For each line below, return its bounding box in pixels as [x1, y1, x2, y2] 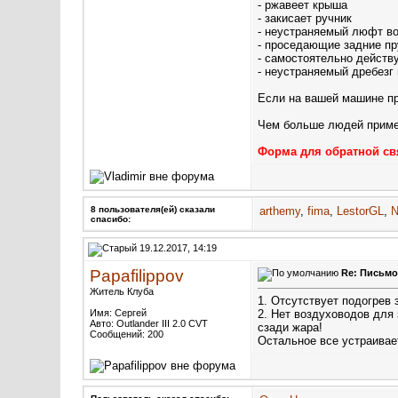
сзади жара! [258, 321, 322, 335]
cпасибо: [91, 214, 131, 224]
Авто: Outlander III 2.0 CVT [90, 318, 208, 329]
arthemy [259, 204, 300, 218]
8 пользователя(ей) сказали [91, 204, 215, 214]
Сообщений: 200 [90, 329, 163, 339]
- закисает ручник [258, 12, 352, 26]
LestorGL [337, 204, 384, 218]
